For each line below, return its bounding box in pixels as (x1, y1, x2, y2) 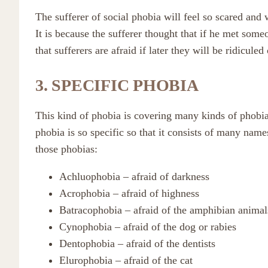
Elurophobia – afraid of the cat (59, 254, 193, 266)
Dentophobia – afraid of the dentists (59, 237, 215, 249)
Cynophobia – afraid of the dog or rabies (59, 221, 236, 233)
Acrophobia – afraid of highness (59, 187, 199, 199)
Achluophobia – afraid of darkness (59, 170, 209, 182)
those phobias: (35, 143, 98, 155)
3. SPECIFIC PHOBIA (35, 76, 199, 95)
